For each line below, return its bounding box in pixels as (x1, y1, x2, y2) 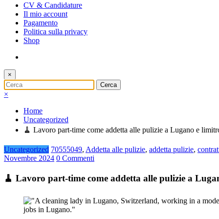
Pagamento (23, 18, 58, 27)
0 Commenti (56, 153, 94, 162)
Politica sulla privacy (23, 27, 88, 36)
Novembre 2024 (4, 153, 54, 162)
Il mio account (23, 9, 67, 18)
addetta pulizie (149, 145, 194, 153)
